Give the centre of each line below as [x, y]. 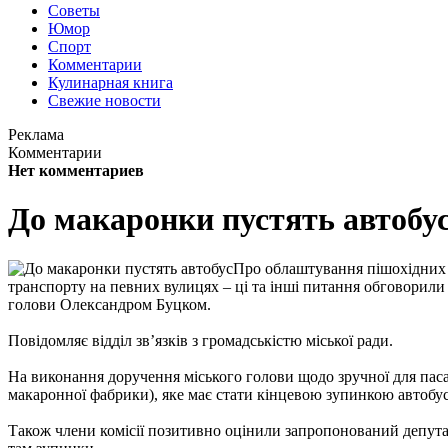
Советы [74, 10]
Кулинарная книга [110, 82]
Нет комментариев [76, 170]
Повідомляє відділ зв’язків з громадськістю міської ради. [200, 340]
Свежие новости [104, 100]
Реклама [36, 134]
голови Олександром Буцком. [109, 304]
